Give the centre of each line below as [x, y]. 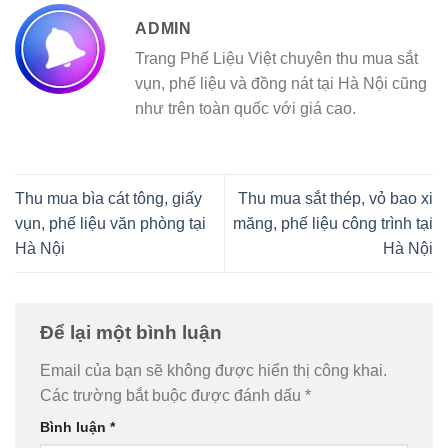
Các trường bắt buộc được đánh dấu [172, 395]
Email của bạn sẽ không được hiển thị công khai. [213, 370]
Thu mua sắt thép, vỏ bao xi [335, 198]
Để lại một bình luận [133, 332]
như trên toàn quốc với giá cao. [245, 108]
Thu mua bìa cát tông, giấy [108, 198]
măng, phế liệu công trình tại [333, 223]
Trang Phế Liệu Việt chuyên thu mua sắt [276, 58]
